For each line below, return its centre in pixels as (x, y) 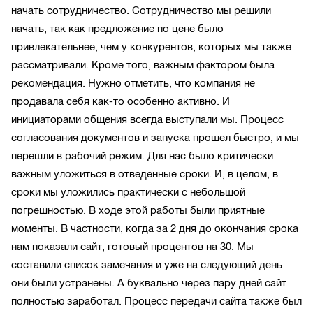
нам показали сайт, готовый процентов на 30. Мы (132, 246)
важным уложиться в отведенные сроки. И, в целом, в (145, 174)
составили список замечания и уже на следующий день (147, 264)
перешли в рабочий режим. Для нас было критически (142, 155)
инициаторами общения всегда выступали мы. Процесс (147, 119)
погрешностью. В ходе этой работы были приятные (138, 210)
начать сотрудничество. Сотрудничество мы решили (141, 10)
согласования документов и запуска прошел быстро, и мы (155, 137)
